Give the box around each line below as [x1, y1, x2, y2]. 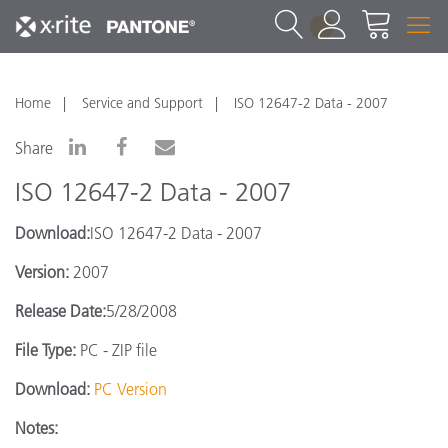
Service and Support [82, 94, 203, 112]
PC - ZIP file [76, 340, 157, 360]
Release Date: [15, 301, 106, 321]
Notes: [15, 418, 58, 438]
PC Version [94, 379, 167, 399]
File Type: [15, 340, 76, 360]
